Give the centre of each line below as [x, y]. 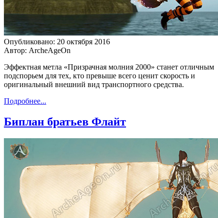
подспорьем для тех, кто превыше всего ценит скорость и [100, 76]
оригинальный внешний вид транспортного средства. [94, 85]
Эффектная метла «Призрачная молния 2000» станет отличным [109, 67]
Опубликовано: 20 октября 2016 [57, 42]
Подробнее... [25, 101]
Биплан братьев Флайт [65, 122]
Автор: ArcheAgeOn [37, 51]
